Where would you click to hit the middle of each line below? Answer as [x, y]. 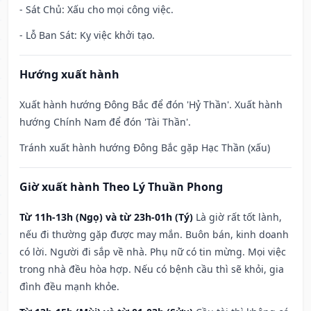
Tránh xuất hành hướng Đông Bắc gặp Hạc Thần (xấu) [145, 148]
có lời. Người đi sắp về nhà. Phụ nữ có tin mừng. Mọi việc [153, 252]
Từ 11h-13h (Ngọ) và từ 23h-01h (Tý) [106, 217]
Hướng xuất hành [69, 75]
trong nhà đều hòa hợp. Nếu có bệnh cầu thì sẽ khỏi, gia [152, 269]
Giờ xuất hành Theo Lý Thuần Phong [121, 187]
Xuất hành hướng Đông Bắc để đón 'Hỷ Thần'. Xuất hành [151, 105]
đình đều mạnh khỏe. [69, 287]
